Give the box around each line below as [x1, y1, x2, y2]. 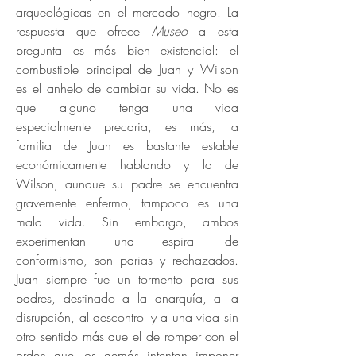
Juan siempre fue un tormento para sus [16, 270, 238, 288]
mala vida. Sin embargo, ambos [16, 213, 238, 230]
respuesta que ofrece [16, 22, 152, 40]
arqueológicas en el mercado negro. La [16, 3, 238, 21]
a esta [187, 22, 239, 40]
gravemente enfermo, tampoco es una [16, 194, 238, 211]
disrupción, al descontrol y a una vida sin [16, 308, 238, 326]
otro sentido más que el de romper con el [16, 327, 238, 345]
